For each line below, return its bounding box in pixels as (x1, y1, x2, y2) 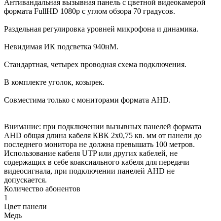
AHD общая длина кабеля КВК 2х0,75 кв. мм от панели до (4, 131, 202, 140)
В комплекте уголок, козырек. (4, 77, 105, 86)
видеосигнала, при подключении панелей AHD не (4, 166, 175, 175)
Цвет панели (4, 202, 47, 211)
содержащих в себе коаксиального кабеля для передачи (4, 157, 189, 166)
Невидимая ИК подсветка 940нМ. (4, 42, 118, 51)
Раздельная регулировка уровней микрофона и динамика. (4, 24, 198, 33)
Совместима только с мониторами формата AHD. (4, 95, 171, 104)
